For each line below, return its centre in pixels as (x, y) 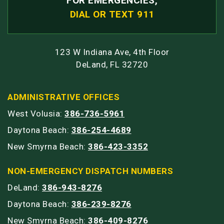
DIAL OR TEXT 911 (112, 14)
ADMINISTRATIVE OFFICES (63, 97)
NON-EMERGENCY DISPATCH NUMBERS (90, 171)
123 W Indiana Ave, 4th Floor (112, 52)
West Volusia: (36, 113)
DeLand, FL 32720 (112, 64)
